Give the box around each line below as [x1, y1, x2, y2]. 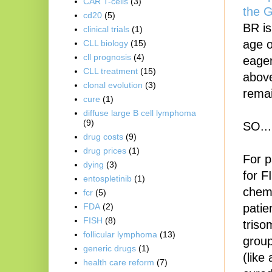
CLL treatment [83, 66, 138, 76]
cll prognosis [83, 52, 132, 63]
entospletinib [83, 174, 132, 184]
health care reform [83, 257, 155, 268]
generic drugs [83, 243, 137, 254]
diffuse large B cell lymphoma [83, 108, 197, 118]
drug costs [83, 132, 124, 142]
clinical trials [83, 24, 130, 35]
